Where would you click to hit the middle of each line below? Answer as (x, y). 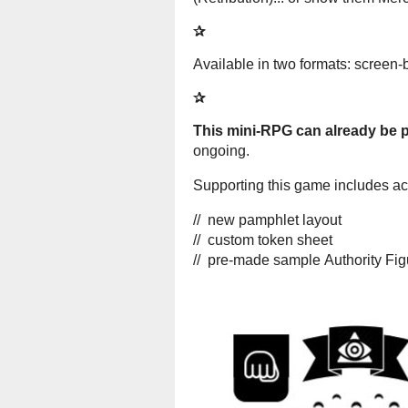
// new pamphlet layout (267, 220)
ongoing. (223, 151)
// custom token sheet (263, 240)
